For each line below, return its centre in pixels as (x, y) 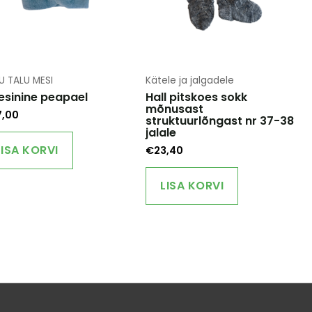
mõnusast (175, 109)
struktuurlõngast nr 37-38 (220, 120)
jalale (161, 132)
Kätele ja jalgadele (190, 80)
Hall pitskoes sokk (197, 97)
